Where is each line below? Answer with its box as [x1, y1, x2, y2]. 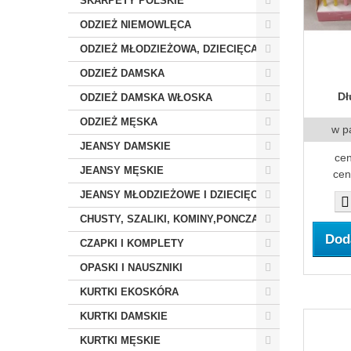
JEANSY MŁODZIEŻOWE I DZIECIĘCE [80, 189, 265, 201]
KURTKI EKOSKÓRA [80, 286, 179, 298]
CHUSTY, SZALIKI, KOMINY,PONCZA [80, 213, 259, 225]
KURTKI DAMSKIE [80, 310, 168, 322]
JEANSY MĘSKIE [80, 165, 164, 176]
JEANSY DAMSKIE [80, 140, 171, 152]
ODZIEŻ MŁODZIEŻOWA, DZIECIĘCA [80, 43, 258, 55]
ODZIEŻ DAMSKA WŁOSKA [80, 92, 212, 103]
